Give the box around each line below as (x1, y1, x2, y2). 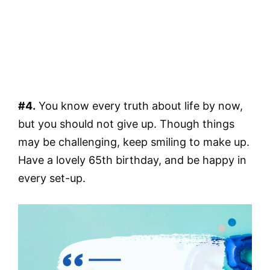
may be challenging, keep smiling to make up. (18, 135, 250, 148)
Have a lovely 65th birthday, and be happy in (18, 153, 246, 166)
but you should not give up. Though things (18, 117, 234, 130)
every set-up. (18, 171, 86, 184)
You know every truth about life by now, (36, 99, 243, 112)
